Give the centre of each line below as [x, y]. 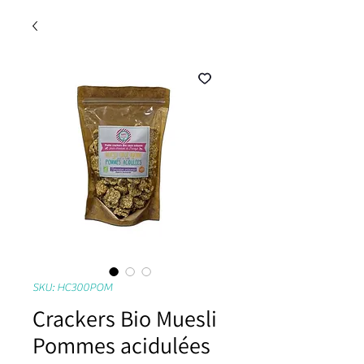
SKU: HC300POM [73, 288]
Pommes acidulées [121, 345]
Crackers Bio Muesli [125, 318]
